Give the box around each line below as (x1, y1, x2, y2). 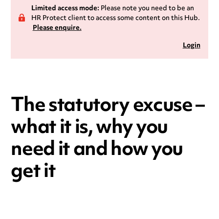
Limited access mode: (31, 1, 99, 16)
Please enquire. (32, 21, 82, 35)
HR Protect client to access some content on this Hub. (31, 11, 200, 25)
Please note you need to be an (99, 1, 194, 16)
